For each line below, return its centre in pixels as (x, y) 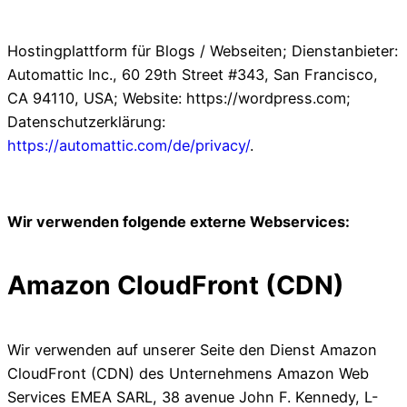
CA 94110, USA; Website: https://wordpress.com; (179, 98)
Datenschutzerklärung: (86, 121)
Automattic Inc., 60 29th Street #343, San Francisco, (193, 74)
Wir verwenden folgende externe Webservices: (179, 222)
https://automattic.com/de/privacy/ (129, 145)
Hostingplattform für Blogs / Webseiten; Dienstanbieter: (203, 50)
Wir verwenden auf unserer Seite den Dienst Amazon (192, 349)
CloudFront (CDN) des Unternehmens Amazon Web (188, 373)
